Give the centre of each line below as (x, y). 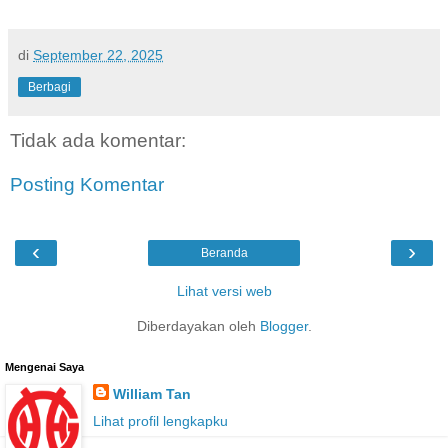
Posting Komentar (87, 184)
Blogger (283, 326)
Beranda (224, 253)
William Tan (151, 394)
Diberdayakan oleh (198, 326)
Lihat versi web (224, 291)
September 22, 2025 (98, 55)
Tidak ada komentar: (98, 141)
